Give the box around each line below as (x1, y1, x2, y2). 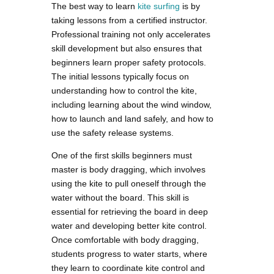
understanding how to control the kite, (51, 85, 197, 95)
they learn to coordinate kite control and (51, 262, 205, 273)
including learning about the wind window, (51, 99, 212, 109)
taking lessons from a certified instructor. (51, 15, 207, 25)
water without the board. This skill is (51, 192, 189, 202)
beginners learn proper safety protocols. (51, 57, 206, 67)
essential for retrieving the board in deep (51, 206, 208, 217)
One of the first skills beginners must (51, 150, 192, 160)
